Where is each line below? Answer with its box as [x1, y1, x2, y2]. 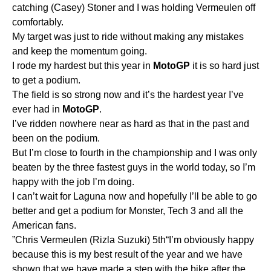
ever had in [12, 103, 62, 114]
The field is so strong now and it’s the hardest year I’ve [12, 89, 244, 100]
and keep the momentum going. [12, 45, 147, 56]
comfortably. [12, 16, 64, 27]
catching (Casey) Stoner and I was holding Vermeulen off [12, 2, 255, 13]
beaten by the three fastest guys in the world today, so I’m [12, 162, 255, 172]
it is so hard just [190, 60, 259, 71]
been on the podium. [12, 132, 100, 143]
